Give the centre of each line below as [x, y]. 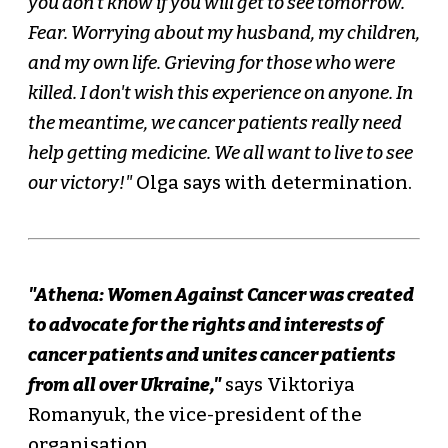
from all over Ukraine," [124, 385]
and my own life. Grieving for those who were [211, 63]
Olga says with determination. [271, 183]
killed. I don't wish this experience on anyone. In [220, 93]
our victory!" [79, 183]
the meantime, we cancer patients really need [214, 123]
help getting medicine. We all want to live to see [220, 153]
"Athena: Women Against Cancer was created [220, 295]
